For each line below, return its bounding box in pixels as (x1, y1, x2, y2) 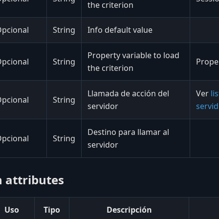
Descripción (106, 204, 152, 215)
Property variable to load (88, 49, 179, 61)
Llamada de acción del (88, 88, 169, 99)
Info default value (88, 24, 153, 35)
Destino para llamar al (88, 126, 169, 137)
